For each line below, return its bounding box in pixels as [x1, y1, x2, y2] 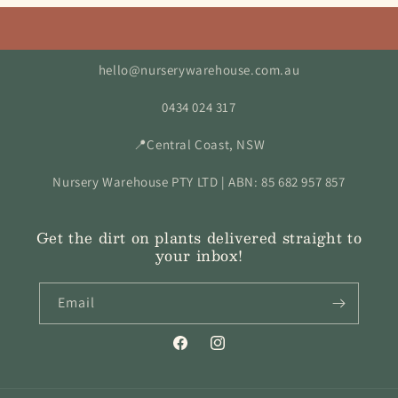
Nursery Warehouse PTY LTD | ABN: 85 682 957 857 [52, 172, 346, 190]
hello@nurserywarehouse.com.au [98, 60, 300, 78]
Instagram [208, 344, 267, 361]
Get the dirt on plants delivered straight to [36, 225, 362, 250]
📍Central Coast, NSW [132, 135, 266, 153]
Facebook [171, 344, 227, 361]
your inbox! [155, 243, 243, 267]
